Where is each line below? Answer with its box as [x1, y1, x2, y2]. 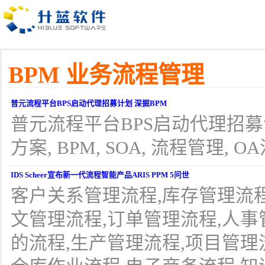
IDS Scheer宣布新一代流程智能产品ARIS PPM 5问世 [11, 171, 189, 179]
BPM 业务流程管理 [8, 62, 204, 88]
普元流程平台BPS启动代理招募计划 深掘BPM [11, 99, 167, 108]
